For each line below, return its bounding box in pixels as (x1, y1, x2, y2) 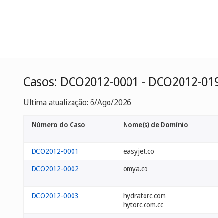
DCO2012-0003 (32, 191, 79, 200)
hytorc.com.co (123, 200, 164, 209)
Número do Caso (32, 120, 85, 129)
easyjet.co (123, 146, 154, 156)
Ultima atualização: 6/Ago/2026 (23, 97, 131, 108)
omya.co (123, 164, 148, 173)
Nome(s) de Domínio (123, 120, 188, 129)
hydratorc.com (123, 191, 166, 200)
